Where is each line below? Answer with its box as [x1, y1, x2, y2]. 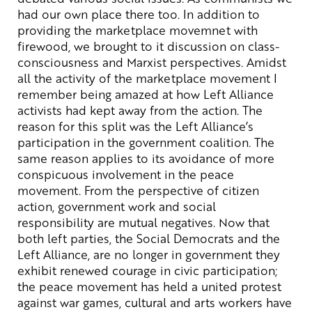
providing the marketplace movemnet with [17, 21, 258, 38]
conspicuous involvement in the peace [17, 165, 234, 182]
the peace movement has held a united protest [17, 277, 281, 295]
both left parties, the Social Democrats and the [17, 229, 280, 247]
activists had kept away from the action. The [17, 101, 263, 118]
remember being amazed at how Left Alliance [17, 85, 274, 102]
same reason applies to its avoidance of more [17, 149, 274, 166]
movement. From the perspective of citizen [17, 181, 259, 198]
